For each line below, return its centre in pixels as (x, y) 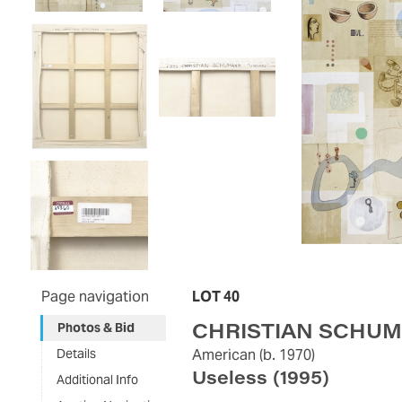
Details (76, 353)
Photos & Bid (96, 327)
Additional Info (97, 379)
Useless (230, 376)
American (224, 354)
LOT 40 (216, 296)
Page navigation (95, 296)
